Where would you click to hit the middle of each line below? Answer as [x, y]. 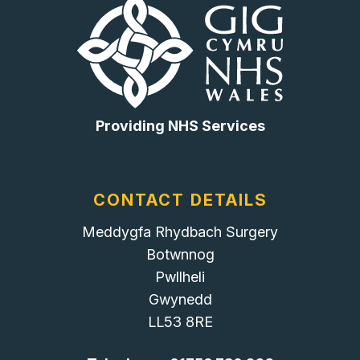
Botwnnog [180, 255]
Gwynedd [180, 300]
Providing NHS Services [180, 126]
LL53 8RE [180, 322]
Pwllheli [180, 277]
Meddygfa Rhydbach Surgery [180, 232]
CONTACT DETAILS [180, 200]
